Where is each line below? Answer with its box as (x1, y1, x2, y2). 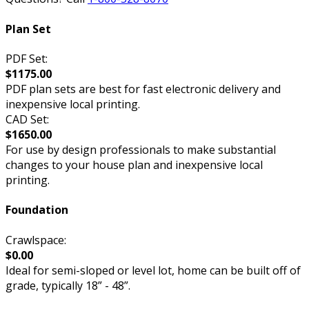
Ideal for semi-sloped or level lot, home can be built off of (6, 262, 301, 278)
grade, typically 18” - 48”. (6, 277, 130, 293)
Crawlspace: (6, 232, 66, 248)
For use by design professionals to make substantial (6, 141, 276, 157)
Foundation (6, 202, 68, 218)
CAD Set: (6, 111, 49, 127)
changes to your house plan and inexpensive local (6, 157, 263, 172)
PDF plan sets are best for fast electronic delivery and (6, 81, 281, 97)
